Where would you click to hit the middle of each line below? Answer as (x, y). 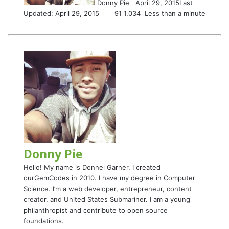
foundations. (44, 221)
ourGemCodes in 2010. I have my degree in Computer (109, 178)
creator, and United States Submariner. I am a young (107, 199)
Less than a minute (174, 13)
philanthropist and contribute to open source (96, 210)
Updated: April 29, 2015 (61, 13)
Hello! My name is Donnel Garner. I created (92, 167)
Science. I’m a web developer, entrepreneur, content (108, 189)
